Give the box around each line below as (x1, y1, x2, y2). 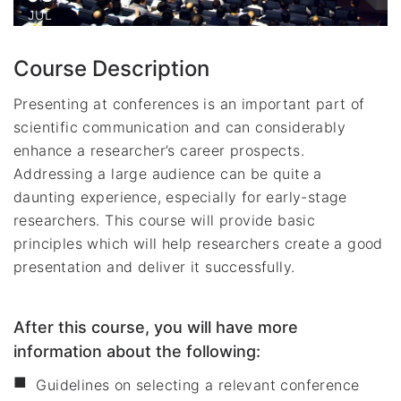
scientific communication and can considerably (13, 117, 346, 136)
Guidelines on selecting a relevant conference (36, 375, 360, 394)
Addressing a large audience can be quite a (13, 164, 322, 183)
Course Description (13, 55, 209, 81)
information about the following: (13, 341, 260, 361)
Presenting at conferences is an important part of (13, 94, 365, 113)
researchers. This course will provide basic (13, 210, 316, 229)
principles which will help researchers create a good (13, 234, 383, 252)
